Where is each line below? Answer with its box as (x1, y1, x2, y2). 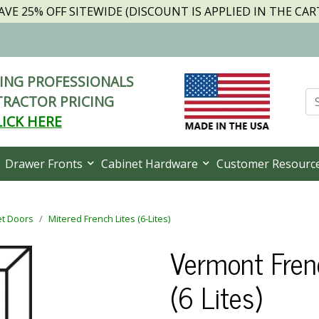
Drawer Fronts (5, 156, 86, 172)
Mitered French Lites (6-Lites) (48, 212, 170, 225)
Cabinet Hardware (101, 156, 201, 172)
